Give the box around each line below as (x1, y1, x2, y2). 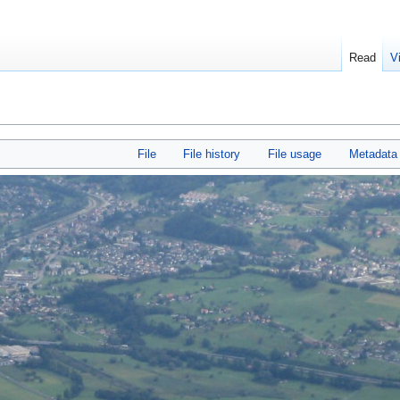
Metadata (348, 147, 397, 162)
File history (183, 147, 241, 162)
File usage (268, 147, 321, 162)
